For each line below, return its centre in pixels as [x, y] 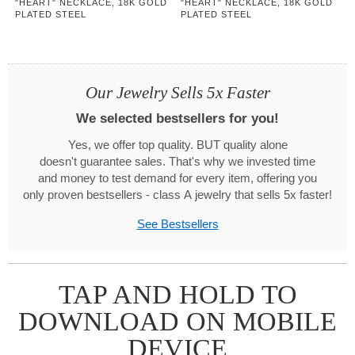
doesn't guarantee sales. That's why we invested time [177, 161]
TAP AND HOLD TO [177, 294]
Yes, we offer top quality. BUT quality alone [177, 145]
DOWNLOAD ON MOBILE [177, 321]
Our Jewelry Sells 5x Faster [177, 92]
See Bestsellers [177, 224]
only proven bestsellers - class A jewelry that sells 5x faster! [177, 195]
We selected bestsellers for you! [177, 118]
